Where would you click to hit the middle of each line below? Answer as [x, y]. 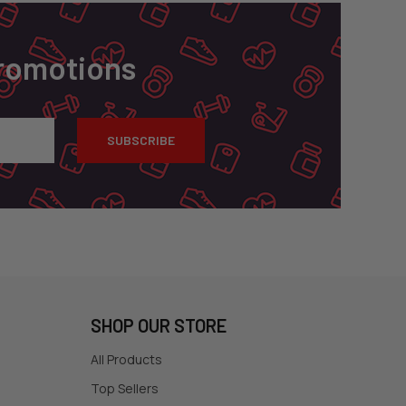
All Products [126, 360]
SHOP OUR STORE [158, 326]
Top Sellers [124, 389]
